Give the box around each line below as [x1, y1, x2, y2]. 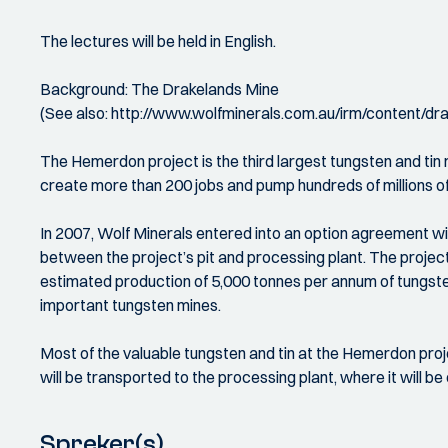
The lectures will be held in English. [40, 31, 276, 51]
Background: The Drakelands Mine [40, 79, 279, 99]
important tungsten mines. [40, 295, 221, 315]
